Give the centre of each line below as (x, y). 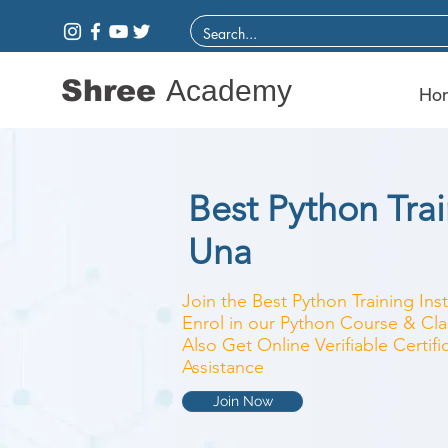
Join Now (242, 401)
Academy (229, 90)
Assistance (223, 367)
